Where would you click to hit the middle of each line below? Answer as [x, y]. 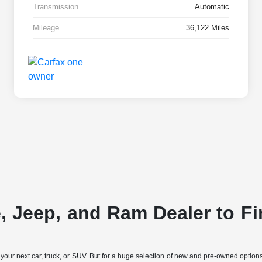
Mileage [46, 28]
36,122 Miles [208, 28]
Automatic [212, 7]
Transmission [56, 7]
